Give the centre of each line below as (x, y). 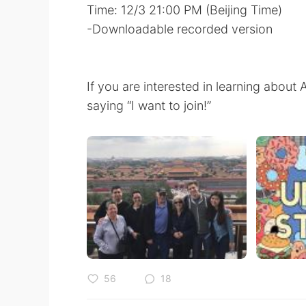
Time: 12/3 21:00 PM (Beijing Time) (184, 10)
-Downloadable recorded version (180, 29)
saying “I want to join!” (149, 106)
